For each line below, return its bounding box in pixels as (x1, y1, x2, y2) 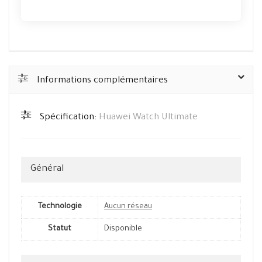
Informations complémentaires (37, 76, 168, 87)
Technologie (37, 203, 82, 212)
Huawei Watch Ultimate (99, 113, 198, 123)
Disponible (104, 225, 142, 234)
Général (30, 164, 64, 175)
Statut (48, 225, 71, 234)
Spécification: (40, 113, 99, 123)
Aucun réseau (104, 203, 152, 212)
